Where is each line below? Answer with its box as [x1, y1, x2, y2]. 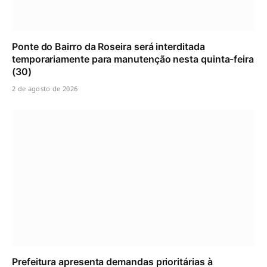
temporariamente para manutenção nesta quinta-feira [12, 52, 254, 65]
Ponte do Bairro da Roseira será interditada [12, 40, 205, 52]
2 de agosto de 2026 [12, 83, 78, 93]
